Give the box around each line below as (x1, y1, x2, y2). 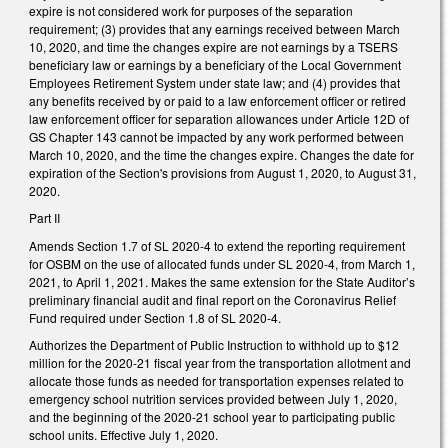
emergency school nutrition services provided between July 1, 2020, (29, 390, 397, 408)
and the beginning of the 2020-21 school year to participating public (29, 408, 395, 426)
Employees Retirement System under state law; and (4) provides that (29, 73, 400, 91)
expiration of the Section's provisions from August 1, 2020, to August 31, (29, 163, 416, 181)
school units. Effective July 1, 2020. (29, 426, 218, 444)
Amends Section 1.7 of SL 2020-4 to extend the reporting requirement (29, 236, 405, 254)
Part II (29, 209, 60, 227)
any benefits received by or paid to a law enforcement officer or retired (29, 91, 406, 109)
